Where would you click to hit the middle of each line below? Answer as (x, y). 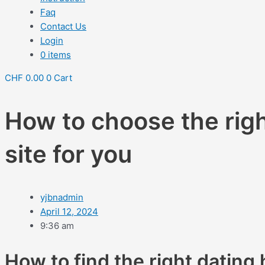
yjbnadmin (62, 198)
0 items (56, 55)
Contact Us (63, 26)
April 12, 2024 (69, 212)
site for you (68, 154)
